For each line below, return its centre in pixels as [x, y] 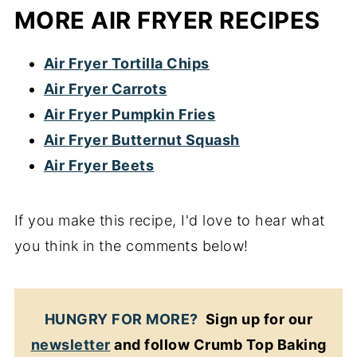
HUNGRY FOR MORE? [121, 320]
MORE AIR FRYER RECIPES [167, 21]
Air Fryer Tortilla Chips [126, 64]
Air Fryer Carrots [105, 89]
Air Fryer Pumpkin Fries [129, 115]
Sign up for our [255, 320]
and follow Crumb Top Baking [218, 345]
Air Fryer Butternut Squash [141, 140]
